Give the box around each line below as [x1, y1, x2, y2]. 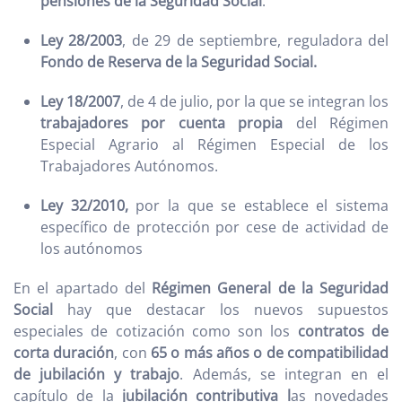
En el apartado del [13, 278, 152, 298]
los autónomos [40, 239, 143, 258]
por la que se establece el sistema [127, 196, 389, 215]
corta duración [13, 343, 115, 363]
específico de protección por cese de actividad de [40, 217, 389, 237]
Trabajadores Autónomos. [40, 156, 218, 176]
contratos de [290, 321, 389, 341]
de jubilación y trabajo [13, 364, 180, 384]
